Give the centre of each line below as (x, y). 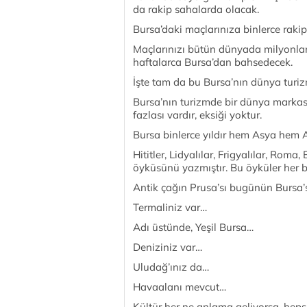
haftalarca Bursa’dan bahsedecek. (213, 62)
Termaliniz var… (170, 207)
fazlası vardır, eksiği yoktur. (197, 115)
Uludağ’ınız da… (171, 267)
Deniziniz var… (168, 247)
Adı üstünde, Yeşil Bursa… (193, 227)
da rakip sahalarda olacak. (196, 9)
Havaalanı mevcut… (180, 287)
